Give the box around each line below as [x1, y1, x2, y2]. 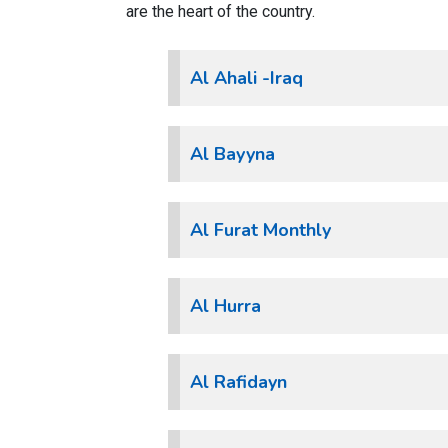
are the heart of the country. [126, 2, 315, 21]
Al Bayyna [190, 142, 275, 166]
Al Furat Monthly [190, 218, 331, 242]
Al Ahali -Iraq [190, 66, 303, 90]
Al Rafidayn [190, 370, 287, 394]
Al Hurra [190, 294, 261, 318]
